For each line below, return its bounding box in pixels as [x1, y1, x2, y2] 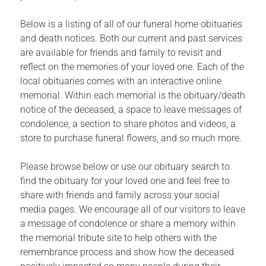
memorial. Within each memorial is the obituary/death [20, 89, 245, 101]
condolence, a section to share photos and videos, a [20, 118, 236, 129]
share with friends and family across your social [20, 189, 220, 201]
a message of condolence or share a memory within [20, 217, 236, 229]
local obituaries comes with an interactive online [20, 75, 221, 87]
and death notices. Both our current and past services [20, 32, 242, 44]
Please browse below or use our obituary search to [20, 160, 230, 172]
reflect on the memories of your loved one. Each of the [20, 61, 244, 72]
